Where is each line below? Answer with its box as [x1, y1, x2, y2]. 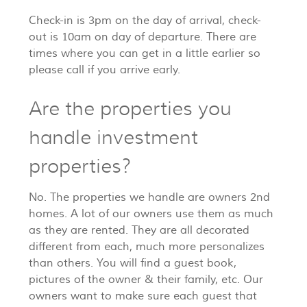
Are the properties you [29, 97, 232, 121]
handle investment [29, 125, 198, 150]
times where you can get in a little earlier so [29, 47, 260, 61]
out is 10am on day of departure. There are [29, 30, 256, 45]
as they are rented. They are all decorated [29, 223, 249, 238]
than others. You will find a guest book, [29, 256, 236, 271]
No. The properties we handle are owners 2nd [29, 191, 270, 205]
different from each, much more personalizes [29, 240, 265, 254]
